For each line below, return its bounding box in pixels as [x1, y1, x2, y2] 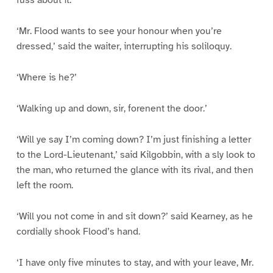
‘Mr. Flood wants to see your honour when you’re [16, 25, 222, 38]
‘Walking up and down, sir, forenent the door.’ [16, 102, 207, 115]
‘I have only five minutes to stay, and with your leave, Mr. [16, 256, 253, 269]
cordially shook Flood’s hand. [16, 225, 140, 238]
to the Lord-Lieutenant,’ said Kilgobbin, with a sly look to [16, 148, 255, 161]
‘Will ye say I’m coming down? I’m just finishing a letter [16, 133, 251, 146]
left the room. [16, 179, 73, 191]
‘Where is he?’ [16, 71, 77, 84]
